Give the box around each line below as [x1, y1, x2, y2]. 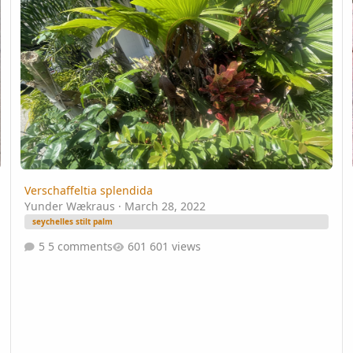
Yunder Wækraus [24, 199, 115, 214]
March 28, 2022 [124, 199, 206, 214]
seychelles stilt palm [32, 216, 113, 228]
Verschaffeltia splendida [24, 183, 153, 199]
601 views [149, 238, 201, 254]
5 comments [47, 238, 113, 254]
